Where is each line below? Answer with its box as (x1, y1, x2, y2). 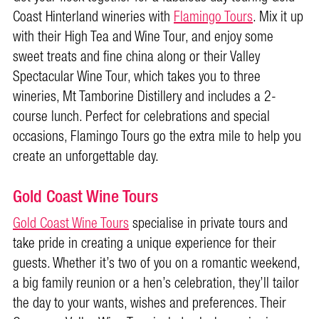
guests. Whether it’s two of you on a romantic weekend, (13, 251, 300, 277)
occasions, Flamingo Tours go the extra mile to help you (13, 124, 301, 150)
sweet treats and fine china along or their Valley (13, 44, 260, 70)
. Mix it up (253, 4, 303, 31)
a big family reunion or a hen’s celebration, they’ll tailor (13, 271, 299, 297)
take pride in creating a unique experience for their (13, 231, 276, 257)
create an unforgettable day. (13, 144, 162, 170)
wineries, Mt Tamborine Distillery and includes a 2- (13, 84, 276, 110)
